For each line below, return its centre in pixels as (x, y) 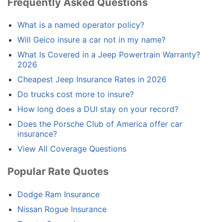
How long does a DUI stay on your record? (98, 109)
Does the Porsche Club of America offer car (100, 124)
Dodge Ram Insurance (58, 194)
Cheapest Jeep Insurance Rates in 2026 (92, 80)
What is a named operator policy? (81, 25)
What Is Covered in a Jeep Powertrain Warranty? (109, 55)
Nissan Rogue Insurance (62, 209)
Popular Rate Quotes (58, 171)
